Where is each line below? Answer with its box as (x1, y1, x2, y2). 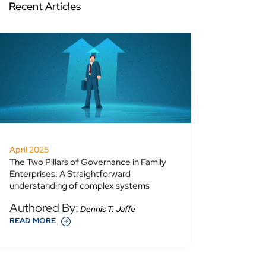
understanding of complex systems (9, 180, 150, 192)
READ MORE (9, 216, 58, 226)
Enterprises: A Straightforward (9, 168, 131, 180)
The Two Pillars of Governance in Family (9, 156, 166, 169)
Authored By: (9, 200, 78, 216)
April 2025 (9, 144, 49, 156)
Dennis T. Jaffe (78, 204, 135, 215)
